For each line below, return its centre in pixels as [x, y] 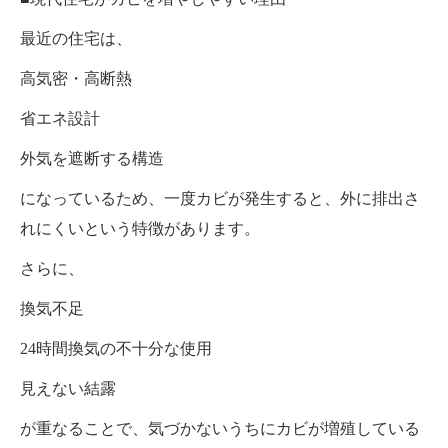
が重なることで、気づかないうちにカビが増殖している [220, 428]
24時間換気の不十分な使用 [116, 348]
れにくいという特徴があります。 [140, 228]
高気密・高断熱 [76, 78]
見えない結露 [68, 388]
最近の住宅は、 [76, 38]
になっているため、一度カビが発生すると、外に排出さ [220, 198]
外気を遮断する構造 [92, 158]
